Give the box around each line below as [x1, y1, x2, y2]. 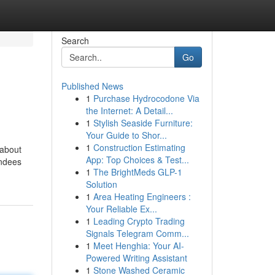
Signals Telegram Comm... [85, 227, 189, 239]
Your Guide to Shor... [85, 129, 167, 141]
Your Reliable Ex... [85, 203, 157, 215]
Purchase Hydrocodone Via [93, 92, 199, 104]
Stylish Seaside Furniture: [93, 117, 193, 129]
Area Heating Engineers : [93, 190, 191, 203]
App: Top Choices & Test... [85, 153, 189, 166]
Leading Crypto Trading [93, 215, 185, 227]
